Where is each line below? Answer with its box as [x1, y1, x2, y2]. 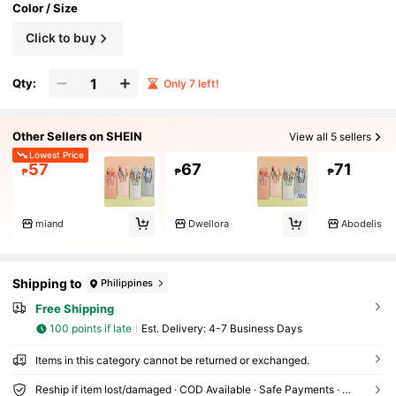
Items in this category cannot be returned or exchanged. [34, 353, 309, 367]
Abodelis [340, 217, 382, 231]
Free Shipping [34, 301, 114, 316]
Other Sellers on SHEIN [12, 129, 143, 144]
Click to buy [25, 29, 96, 45]
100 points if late [49, 322, 133, 336]
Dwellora [187, 217, 229, 231]
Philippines [101, 276, 154, 289]
